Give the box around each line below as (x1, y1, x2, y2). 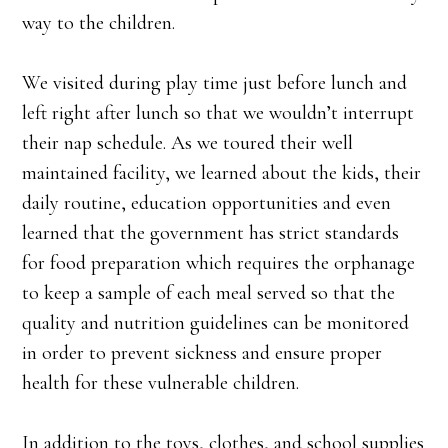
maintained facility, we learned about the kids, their (22, 161, 422, 185)
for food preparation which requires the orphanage (22, 251, 416, 275)
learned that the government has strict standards (22, 221, 400, 245)
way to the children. (22, 11, 176, 35)
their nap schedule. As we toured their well (22, 131, 354, 155)
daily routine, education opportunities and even (22, 191, 392, 215)
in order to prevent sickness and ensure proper (22, 341, 383, 365)
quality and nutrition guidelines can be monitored (22, 311, 410, 335)
